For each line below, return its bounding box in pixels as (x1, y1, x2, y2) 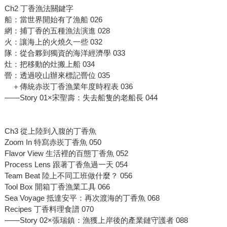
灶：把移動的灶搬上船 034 (4, 60, 95, 69)
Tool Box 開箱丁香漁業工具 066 (4, 182, 110, 192)
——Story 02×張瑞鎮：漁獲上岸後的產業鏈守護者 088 (4, 216, 188, 225)
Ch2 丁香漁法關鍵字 (4, 4, 73, 13)
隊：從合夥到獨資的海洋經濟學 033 (4, 49, 125, 58)
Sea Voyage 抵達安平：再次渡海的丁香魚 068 (4, 194, 160, 203)
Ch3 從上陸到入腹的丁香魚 (4, 127, 96, 136)
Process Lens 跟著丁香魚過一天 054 (4, 160, 128, 169)
